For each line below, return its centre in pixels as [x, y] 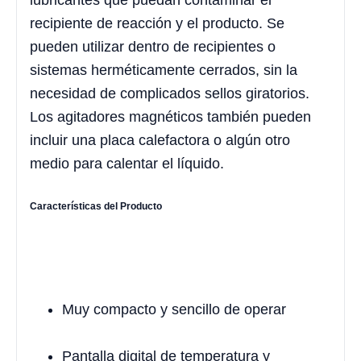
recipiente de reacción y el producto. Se [157, 24]
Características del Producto [96, 206]
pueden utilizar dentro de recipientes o [153, 47]
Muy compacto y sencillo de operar [174, 309]
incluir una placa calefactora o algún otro [160, 141]
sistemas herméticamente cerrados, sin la [164, 71]
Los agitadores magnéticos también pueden [170, 117]
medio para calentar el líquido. [127, 164]
